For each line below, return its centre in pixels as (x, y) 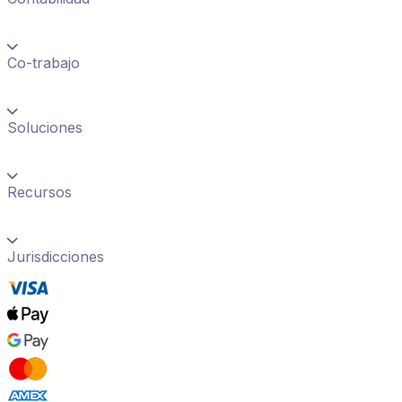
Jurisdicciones (56, 257)
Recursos (39, 192)
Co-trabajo (44, 63)
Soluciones (45, 128)
